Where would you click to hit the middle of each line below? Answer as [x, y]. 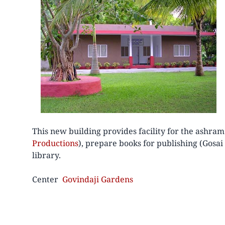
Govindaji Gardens [98, 179]
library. [46, 155]
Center [45, 179]
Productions [55, 143]
